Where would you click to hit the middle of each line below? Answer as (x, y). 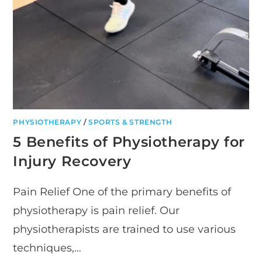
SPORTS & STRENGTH (130, 122)
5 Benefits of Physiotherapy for (129, 142)
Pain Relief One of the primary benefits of (122, 192)
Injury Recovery (72, 161)
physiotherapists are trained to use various (125, 229)
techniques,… (47, 248)
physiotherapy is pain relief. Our (96, 210)
